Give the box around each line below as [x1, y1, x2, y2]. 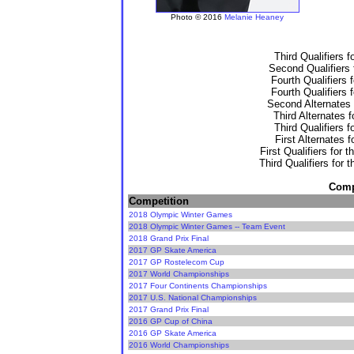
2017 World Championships [129, 269, 229, 279]
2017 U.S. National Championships [129, 293, 257, 303]
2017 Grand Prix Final [129, 305, 209, 314]
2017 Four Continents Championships [129, 281, 267, 291]
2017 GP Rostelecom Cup [129, 258, 224, 267]
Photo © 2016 [171, 13, 224, 22]
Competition [129, 195, 189, 208]
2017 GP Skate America [129, 246, 217, 255]
